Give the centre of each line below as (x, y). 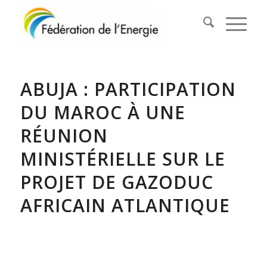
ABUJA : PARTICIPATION (128, 89)
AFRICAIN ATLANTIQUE (125, 205)
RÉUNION (64, 136)
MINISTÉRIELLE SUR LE (122, 159)
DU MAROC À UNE (103, 112)
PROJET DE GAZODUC (117, 182)
